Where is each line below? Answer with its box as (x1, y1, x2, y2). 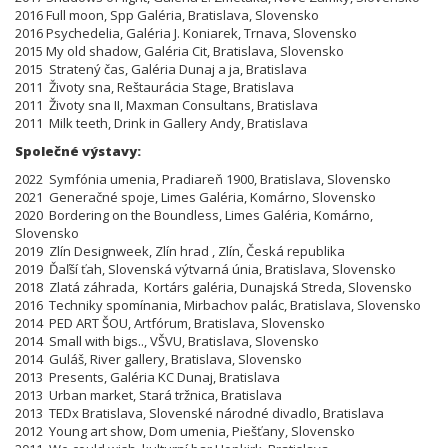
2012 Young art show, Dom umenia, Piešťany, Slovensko (15, 421, 355, 440)
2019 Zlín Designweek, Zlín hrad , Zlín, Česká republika (15, 241, 345, 260)
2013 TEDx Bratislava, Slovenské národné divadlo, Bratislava (15, 403, 384, 422)
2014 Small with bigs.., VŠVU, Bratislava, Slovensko (15, 331, 319, 350)
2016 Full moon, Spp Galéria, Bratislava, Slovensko (15, 5, 319, 24)
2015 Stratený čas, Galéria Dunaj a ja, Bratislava (15, 59, 307, 78)
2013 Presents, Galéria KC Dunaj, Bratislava (15, 367, 280, 386)
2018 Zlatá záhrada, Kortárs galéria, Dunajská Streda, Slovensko (15, 277, 412, 296)
